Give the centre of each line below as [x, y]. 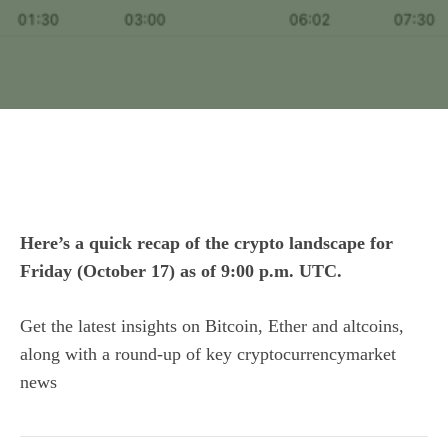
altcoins [371, 326]
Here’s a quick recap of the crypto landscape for [206, 243]
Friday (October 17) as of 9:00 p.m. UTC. [181, 271]
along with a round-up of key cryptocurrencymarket [208, 354]
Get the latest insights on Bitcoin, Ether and [181, 326]
